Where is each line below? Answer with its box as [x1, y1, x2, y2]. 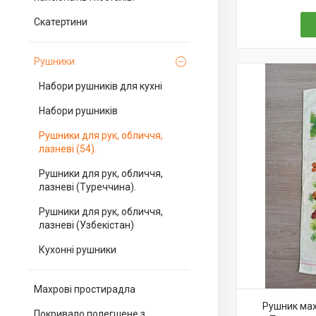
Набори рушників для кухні [39, 80, 162, 92]
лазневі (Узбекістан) [39, 219, 134, 231]
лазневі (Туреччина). [39, 181, 136, 193]
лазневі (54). [39, 143, 97, 154]
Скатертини [34, 16, 87, 28]
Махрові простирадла [34, 284, 135, 295]
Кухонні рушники [39, 244, 116, 255]
